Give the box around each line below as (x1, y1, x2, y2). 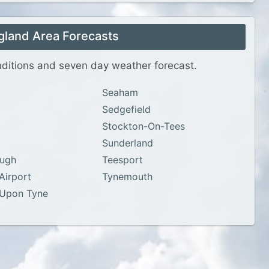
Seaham (101, 86, 138, 98)
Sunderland (101, 137, 153, 149)
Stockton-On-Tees (101, 120, 186, 132)
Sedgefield (101, 103, 151, 115)
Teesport (101, 154, 143, 166)
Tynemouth (101, 171, 153, 183)
